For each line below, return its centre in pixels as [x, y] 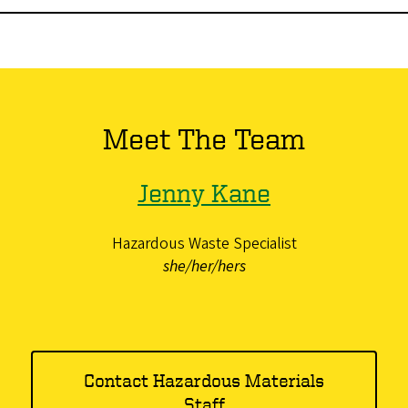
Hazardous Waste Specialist [204, 243]
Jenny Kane [204, 192]
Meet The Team [204, 138]
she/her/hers [204, 266]
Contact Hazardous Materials [204, 380]
